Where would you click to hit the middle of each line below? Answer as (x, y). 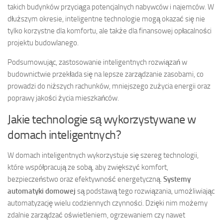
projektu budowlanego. (43, 43)
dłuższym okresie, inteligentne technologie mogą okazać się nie (106, 19)
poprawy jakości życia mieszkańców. (63, 98)
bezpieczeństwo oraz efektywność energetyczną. (85, 179)
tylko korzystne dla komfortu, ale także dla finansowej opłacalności (110, 31)
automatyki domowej (42, 191)
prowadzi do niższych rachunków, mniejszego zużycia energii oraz (109, 86)
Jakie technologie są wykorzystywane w (102, 119)
